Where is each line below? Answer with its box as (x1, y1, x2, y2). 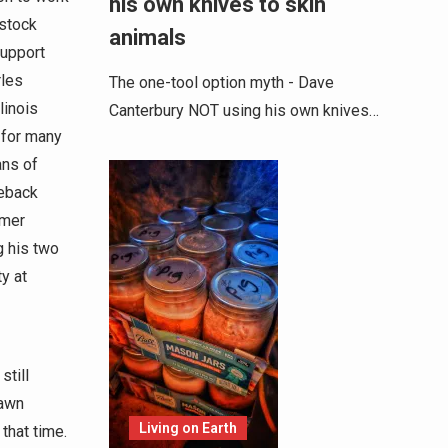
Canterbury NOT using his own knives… (108, 101, 379, 121)
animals (108, 25, 191, 51)
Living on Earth (138, 420, 237, 437)
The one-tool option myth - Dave (108, 73, 334, 93)
